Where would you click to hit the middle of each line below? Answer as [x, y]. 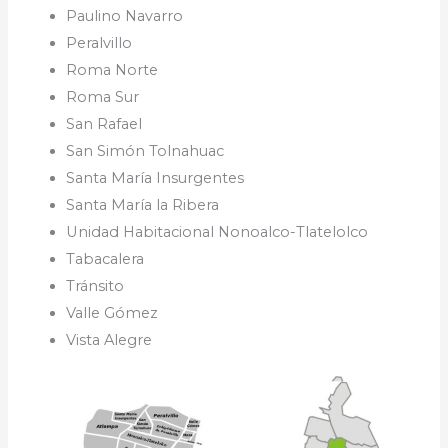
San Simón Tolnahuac [145, 151]
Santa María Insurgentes [155, 178]
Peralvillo [99, 43]
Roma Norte [112, 70]
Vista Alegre [109, 340]
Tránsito [95, 286]
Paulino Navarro [125, 16]
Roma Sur [103, 97]
